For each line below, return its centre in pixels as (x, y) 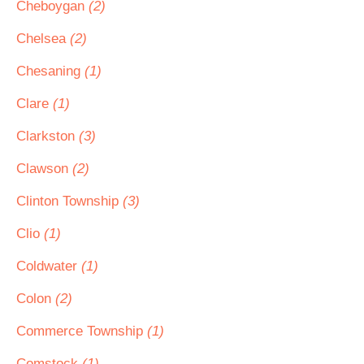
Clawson (44, 169)
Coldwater (49, 266)
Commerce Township (82, 331)
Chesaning (50, 71)
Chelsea (43, 39)
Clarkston (48, 136)
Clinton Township (69, 201)
